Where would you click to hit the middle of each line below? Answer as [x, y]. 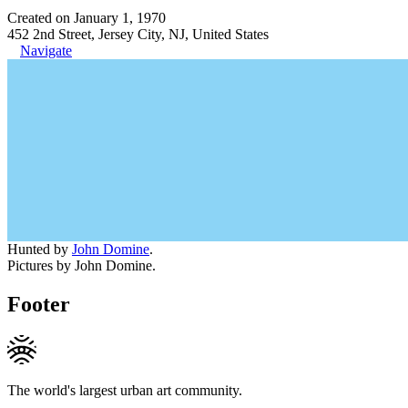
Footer [39, 304]
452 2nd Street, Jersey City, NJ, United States [138, 34]
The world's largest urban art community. [125, 390]
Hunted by [40, 249]
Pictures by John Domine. [82, 265]
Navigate [46, 50]
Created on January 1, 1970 [87, 17]
